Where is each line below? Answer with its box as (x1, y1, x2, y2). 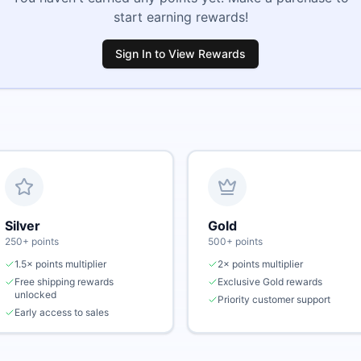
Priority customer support (218, 293, 330, 305)
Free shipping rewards (15, 276, 114, 288)
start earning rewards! (113, 9, 248, 25)
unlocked (15, 288, 56, 301)
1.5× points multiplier (15, 258, 106, 270)
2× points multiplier (218, 258, 303, 270)
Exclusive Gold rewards (218, 276, 322, 288)
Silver (5, 218, 40, 234)
